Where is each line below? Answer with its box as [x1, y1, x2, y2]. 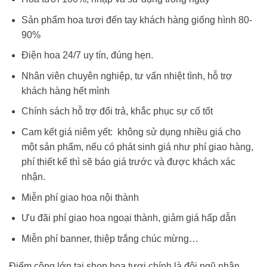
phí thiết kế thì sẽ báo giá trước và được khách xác [21, 156, 235, 167]
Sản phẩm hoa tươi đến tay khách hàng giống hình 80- [21, 14, 252, 25]
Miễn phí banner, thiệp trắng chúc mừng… [21, 233, 198, 244]
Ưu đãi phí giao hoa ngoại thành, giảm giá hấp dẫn [21, 213, 236, 223]
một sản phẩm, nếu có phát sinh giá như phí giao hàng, [21, 141, 253, 152]
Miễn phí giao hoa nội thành [21, 192, 139, 203]
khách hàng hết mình [21, 85, 110, 96]
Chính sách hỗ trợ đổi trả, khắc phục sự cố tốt [21, 106, 213, 117]
